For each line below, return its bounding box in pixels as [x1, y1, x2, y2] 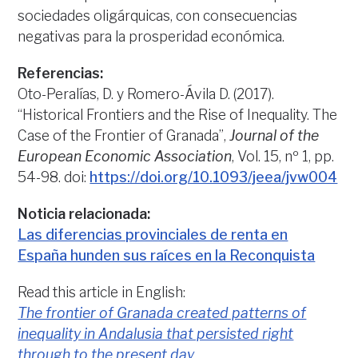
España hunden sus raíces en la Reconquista [18, 246, 316, 264]
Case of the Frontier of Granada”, [18, 126, 230, 144]
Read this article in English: [18, 283, 186, 300]
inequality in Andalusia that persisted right [18, 324, 294, 342]
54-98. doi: [18, 168, 90, 185]
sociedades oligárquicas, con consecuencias [18, 6, 298, 24]
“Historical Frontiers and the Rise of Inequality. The [18, 105, 338, 123]
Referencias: [18, 64, 104, 82]
